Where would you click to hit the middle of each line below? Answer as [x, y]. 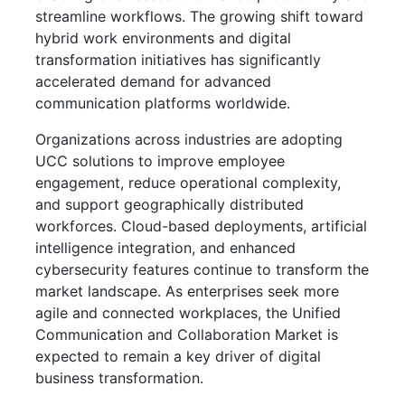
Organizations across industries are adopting [189, 139]
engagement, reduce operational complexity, [188, 182]
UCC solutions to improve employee [160, 160]
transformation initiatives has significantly [178, 59]
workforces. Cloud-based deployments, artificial [201, 226]
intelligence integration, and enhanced [165, 247]
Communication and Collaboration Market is [187, 334]
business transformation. [119, 377]
